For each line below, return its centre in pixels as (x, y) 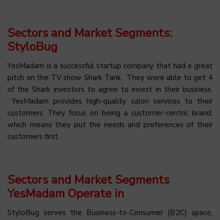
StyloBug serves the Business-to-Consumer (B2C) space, (110, 213)
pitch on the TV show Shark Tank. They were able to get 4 (110, 78)
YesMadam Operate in (66, 194)
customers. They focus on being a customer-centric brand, (110, 113)
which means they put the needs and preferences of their (110, 125)
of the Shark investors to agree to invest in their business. (110, 90)
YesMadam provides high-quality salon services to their (110, 101)
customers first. (33, 137)
